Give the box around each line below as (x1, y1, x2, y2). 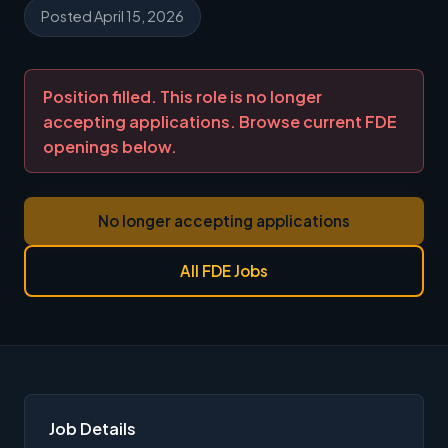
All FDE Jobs (180, 261, 268, 281)
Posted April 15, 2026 (41, 7, 184, 25)
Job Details (49, 418, 136, 440)
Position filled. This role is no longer (42, 85, 322, 107)
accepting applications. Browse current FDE (42, 110, 397, 132)
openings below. (42, 135, 177, 157)
